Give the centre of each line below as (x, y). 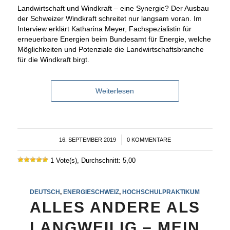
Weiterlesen (115, 91)
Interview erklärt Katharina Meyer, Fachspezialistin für (104, 29)
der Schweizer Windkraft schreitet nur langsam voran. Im (109, 19)
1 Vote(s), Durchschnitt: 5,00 (92, 161)
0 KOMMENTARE (149, 140)
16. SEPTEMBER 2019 (87, 140)
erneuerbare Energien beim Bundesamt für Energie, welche (114, 39)
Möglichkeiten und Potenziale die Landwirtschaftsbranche (110, 50)
